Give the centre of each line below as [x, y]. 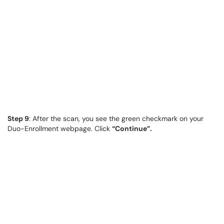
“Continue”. [132, 128]
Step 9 [18, 118]
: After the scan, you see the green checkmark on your [116, 118]
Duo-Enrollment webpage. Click [60, 128]
